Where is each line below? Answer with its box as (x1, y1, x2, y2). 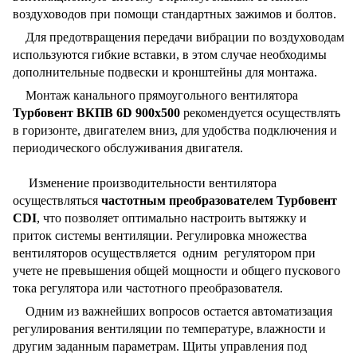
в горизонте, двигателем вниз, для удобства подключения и (13, 123, 337, 137)
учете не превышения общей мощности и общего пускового (13, 263, 340, 277)
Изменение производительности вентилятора (13, 175, 277, 190)
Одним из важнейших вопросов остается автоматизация (13, 304, 332, 318)
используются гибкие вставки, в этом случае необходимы (13, 47, 327, 61)
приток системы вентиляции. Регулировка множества (13, 228, 307, 242)
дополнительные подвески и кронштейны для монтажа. (13, 65, 317, 79)
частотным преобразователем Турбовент (101, 193, 337, 207)
